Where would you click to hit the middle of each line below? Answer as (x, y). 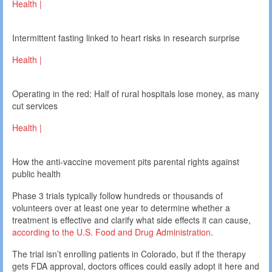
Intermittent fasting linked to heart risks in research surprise (126, 38)
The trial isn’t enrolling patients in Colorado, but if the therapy (129, 254)
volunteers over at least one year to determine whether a (121, 208)
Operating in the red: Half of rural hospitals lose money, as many (136, 94)
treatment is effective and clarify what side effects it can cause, (131, 220)
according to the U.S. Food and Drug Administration (111, 232)
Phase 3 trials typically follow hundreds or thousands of (117, 196)
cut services (35, 106)
